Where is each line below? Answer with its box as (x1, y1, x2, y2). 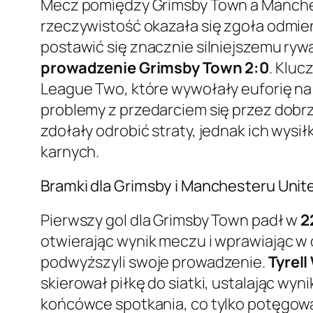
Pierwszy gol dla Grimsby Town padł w (41, 210, 301, 231)
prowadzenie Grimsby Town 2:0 (41, 57, 270, 79)
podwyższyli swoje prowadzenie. (41, 252, 268, 273)
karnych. (41, 141, 100, 163)
